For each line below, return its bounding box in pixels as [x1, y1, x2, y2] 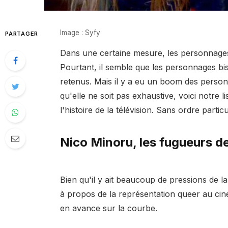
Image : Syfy [60, 28, 100, 37]
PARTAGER [5, 30, 39, 38]
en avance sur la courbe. [60, 203, 157, 213]
